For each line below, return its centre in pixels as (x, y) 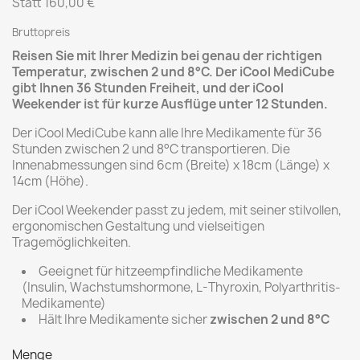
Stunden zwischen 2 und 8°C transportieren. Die (151, 149)
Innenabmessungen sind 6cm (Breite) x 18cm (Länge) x (171, 165)
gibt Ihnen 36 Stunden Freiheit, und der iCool (148, 88)
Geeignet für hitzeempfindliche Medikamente (171, 271)
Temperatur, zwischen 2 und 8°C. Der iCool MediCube (173, 72)
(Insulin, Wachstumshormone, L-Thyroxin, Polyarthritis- (181, 287)
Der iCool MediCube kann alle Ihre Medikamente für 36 (167, 133)
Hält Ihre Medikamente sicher (124, 319)
